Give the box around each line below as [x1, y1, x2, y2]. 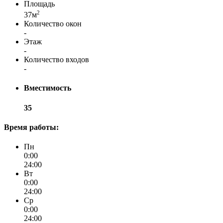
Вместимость [24, 84, 71, 93]
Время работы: [4, 122, 59, 131]
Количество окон [24, 19, 82, 28]
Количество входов [24, 55, 89, 64]
